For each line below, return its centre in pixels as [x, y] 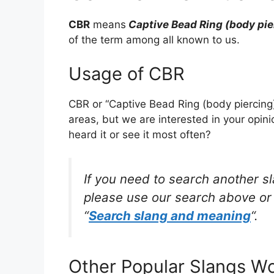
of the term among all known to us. [154, 40]
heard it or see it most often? [140, 134]
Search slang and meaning [170, 216]
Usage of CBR [127, 73]
